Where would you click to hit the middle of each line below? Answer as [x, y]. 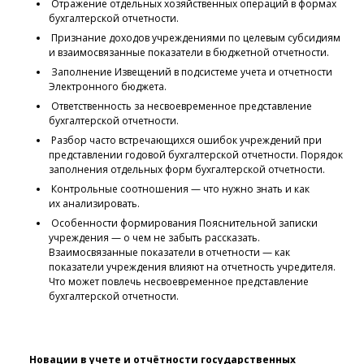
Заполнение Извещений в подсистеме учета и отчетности [191, 72]
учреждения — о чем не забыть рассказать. [154, 238]
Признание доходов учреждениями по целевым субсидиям [195, 38]
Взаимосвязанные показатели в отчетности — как [169, 253]
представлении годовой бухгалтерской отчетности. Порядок [196, 155]
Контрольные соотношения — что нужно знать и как [179, 189]
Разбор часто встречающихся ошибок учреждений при [185, 141]
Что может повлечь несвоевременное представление [179, 282]
